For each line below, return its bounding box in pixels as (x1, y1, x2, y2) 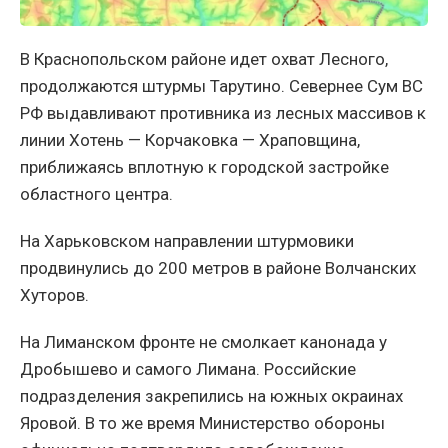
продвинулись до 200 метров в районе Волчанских (20, 258, 416, 279)
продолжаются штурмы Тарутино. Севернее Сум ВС (20, 76, 423, 97)
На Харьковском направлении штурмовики (20, 231, 354, 252)
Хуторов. (20, 285, 89, 306)
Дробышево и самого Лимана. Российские (20, 359, 356, 380)
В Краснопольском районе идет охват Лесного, (20, 49, 388, 70)
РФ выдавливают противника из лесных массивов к (20, 103, 426, 124)
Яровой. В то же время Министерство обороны (20, 413, 385, 434)
